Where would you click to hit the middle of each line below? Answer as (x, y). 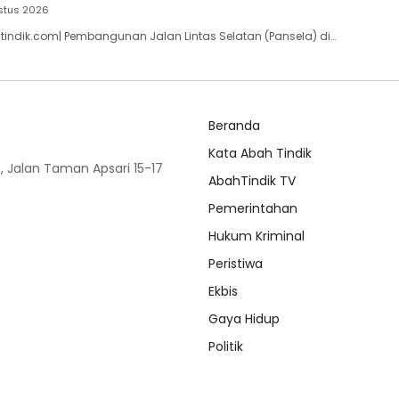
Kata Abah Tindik (260, 154)
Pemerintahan (253, 209)
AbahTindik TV (252, 181)
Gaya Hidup (244, 319)
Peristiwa (236, 264)
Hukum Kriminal (256, 236)
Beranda (234, 126)
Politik (226, 347)
